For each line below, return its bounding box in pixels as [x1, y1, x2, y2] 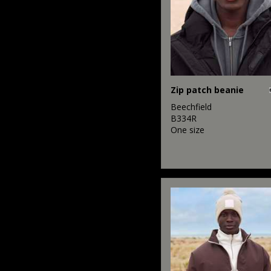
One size [171, 123, 204, 135]
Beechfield [171, 100, 212, 113]
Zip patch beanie [171, 83, 244, 96]
